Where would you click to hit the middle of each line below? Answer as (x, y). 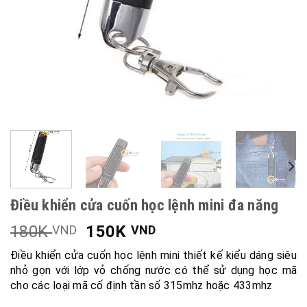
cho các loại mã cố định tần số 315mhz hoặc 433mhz (142, 285)
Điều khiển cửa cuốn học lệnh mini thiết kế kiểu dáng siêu (153, 255)
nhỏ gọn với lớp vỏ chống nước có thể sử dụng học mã (153, 270)
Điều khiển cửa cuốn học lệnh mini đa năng (145, 205)
